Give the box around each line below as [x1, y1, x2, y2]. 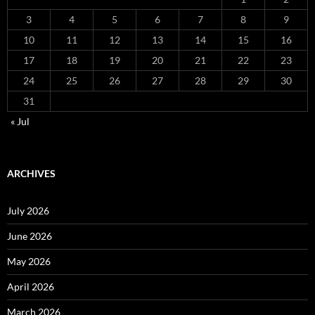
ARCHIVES [7, 167, 56, 179]
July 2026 [7, 204, 49, 217]
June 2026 [7, 229, 52, 242]
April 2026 [7, 280, 54, 292]
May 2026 [7, 255, 51, 267]
